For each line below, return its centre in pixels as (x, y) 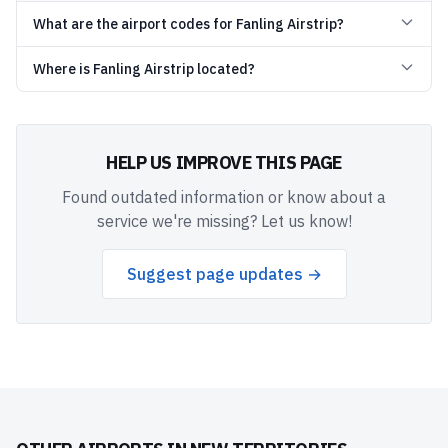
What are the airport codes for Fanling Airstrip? (188, 24)
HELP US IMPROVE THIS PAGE (224, 162)
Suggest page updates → (224, 274)
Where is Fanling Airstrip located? (144, 69)
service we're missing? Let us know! (224, 221)
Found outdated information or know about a (224, 197)
